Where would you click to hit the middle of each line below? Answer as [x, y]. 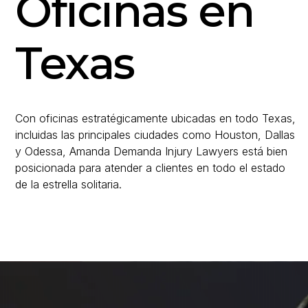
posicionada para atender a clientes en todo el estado [150, 168]
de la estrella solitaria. [68, 184]
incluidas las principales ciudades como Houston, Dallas [155, 135]
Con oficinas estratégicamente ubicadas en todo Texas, [155, 118]
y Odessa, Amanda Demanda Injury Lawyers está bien [151, 151]
